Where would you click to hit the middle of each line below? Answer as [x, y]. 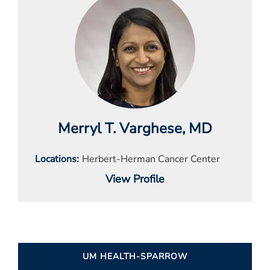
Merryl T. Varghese [120, 129]
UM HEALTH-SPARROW [135, 257]
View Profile [135, 179]
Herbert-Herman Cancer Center [151, 159]
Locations [56, 159]
